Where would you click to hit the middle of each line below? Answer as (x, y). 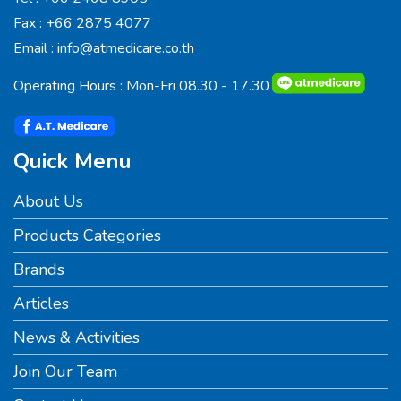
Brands (39, 269)
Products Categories (87, 235)
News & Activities (77, 337)
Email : (35, 48)
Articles (41, 303)
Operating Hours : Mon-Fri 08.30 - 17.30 (141, 86)
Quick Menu (73, 161)
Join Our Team (65, 371)
